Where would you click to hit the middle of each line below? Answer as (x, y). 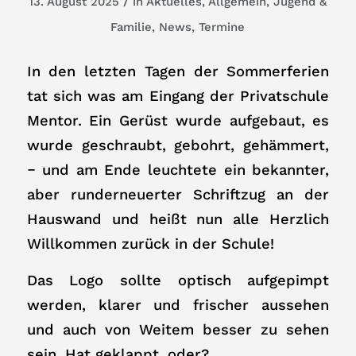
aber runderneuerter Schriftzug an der (178, 194)
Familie (132, 27)
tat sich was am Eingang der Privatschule (178, 95)
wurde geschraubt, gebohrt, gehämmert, (178, 145)
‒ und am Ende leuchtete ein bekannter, (178, 169)
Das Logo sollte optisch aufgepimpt (178, 281)
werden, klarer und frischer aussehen (178, 305)
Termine (222, 27)
